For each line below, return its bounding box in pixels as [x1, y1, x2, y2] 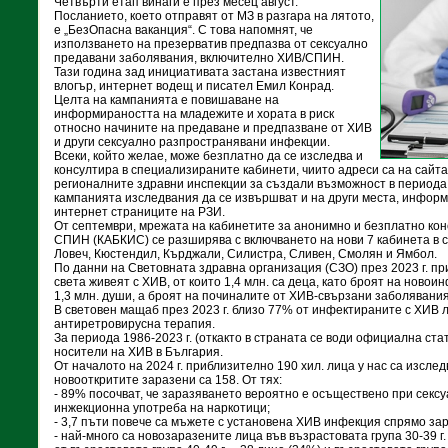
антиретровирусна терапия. [54, 317, 215, 331]
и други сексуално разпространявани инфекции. [54, 135, 330, 149]
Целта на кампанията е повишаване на [54, 93, 279, 107]
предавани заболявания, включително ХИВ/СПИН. [54, 51, 344, 65]
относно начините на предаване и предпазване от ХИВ [54, 121, 372, 135]
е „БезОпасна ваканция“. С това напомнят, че [54, 23, 313, 37]
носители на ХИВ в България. [54, 345, 223, 359]
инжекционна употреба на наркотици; [54, 401, 270, 415]
